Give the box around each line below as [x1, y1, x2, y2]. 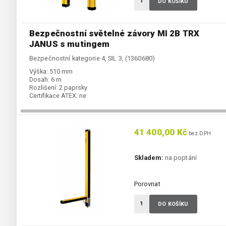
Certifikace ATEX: [29, 92, 78, 100]
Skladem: [134, 154, 163, 162]
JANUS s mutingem [29, 39, 110, 49]
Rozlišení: [29, 84, 58, 92]
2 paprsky [59, 84, 87, 92]
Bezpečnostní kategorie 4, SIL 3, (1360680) [29, 54, 155, 63]
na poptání [163, 154, 197, 162]
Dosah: [29, 76, 49, 84]
